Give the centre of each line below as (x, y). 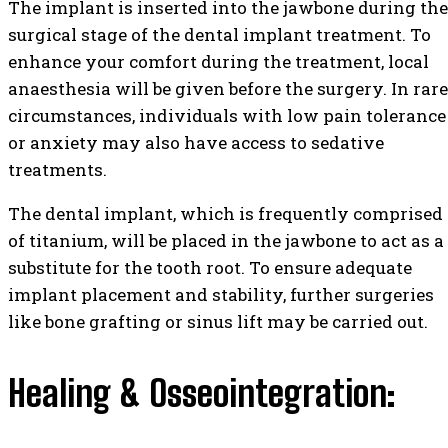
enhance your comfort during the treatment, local (218, 61)
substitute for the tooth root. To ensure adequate (210, 267)
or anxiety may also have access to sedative (196, 142)
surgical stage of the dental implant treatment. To (219, 34)
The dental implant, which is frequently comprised (225, 213)
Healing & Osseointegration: (201, 393)
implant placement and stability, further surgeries (221, 294)
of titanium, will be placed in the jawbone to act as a (226, 240)
